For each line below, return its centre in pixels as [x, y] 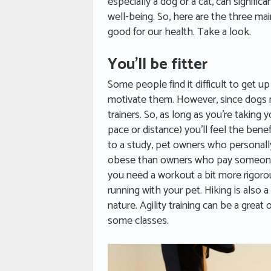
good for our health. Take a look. [179, 32]
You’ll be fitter [158, 65]
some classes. [138, 221]
